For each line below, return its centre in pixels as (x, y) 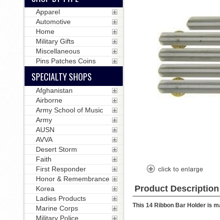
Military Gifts (55, 41)
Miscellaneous (58, 51)
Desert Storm (56, 149)
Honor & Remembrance (72, 179)
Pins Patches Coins (66, 61)
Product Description (177, 189)
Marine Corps (57, 208)
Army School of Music (69, 110)
